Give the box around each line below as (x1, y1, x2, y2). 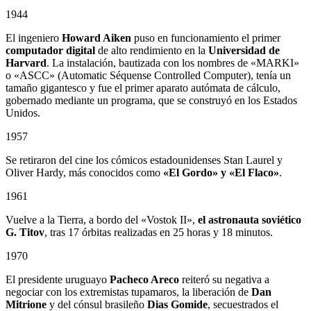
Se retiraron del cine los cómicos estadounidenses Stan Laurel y (6, 154, 283, 167)
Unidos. (6, 107, 40, 119)
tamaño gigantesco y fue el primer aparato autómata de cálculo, (6, 82, 280, 94)
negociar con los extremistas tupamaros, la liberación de (6, 286, 251, 299)
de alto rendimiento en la (95, 44, 208, 57)
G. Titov (6, 226, 44, 239)
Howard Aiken (62, 32, 131, 44)
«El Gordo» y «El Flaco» (163, 167, 279, 179)
